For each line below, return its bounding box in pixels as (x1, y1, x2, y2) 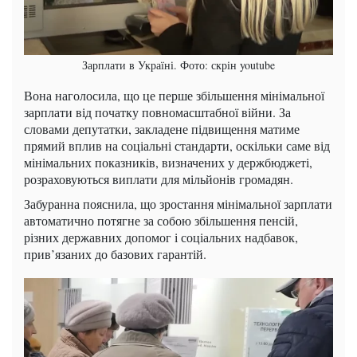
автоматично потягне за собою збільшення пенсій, (24, 212, 298, 229)
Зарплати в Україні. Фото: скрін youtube (82, 57, 275, 73)
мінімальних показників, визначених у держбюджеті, (24, 154, 312, 171)
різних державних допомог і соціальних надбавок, (24, 229, 298, 246)
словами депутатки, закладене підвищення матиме (24, 120, 300, 138)
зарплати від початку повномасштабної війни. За (24, 104, 291, 121)
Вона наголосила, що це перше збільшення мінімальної (24, 87, 324, 104)
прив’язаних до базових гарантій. (24, 245, 206, 263)
